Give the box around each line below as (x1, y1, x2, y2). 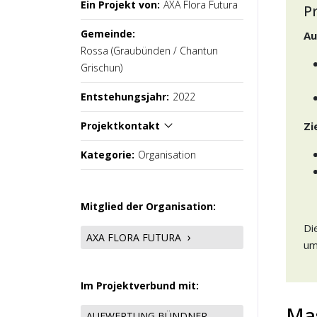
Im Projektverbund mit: (81, 279, 199, 292)
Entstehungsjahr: (81, 90, 169, 103)
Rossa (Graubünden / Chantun (81, 44, 218, 57)
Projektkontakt (81, 119, 160, 132)
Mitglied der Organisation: (81, 200, 216, 213)
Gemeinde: (81, 27, 135, 40)
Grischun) (81, 61, 122, 74)
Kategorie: (81, 148, 134, 161)
